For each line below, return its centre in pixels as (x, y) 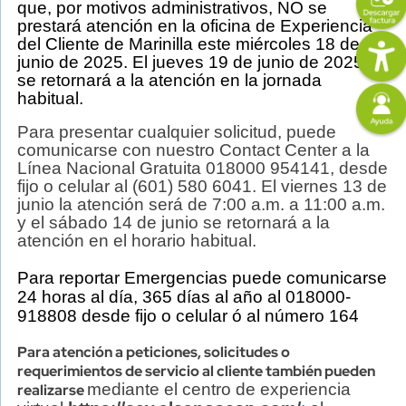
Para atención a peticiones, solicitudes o (153, 352)
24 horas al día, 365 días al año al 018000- (184, 297)
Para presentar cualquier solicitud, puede (176, 132)
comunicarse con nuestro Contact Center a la (194, 150)
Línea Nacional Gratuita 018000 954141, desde (203, 168)
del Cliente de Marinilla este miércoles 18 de (189, 44)
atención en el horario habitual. (137, 241)
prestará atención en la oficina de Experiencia (195, 26)
